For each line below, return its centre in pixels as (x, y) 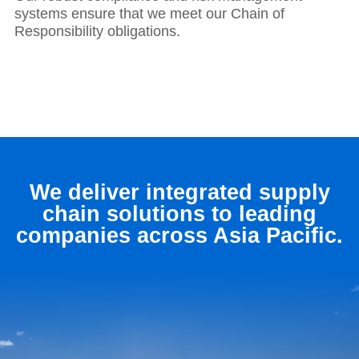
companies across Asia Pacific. (179, 236)
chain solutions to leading (179, 214)
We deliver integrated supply (179, 193)
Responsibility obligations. (97, 32)
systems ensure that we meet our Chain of (149, 14)
